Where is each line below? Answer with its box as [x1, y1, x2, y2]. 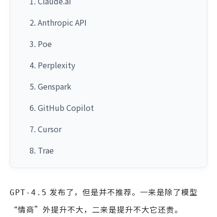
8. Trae [30, 144, 54, 156]
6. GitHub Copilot [30, 102, 94, 113]
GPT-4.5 [10, 188, 47, 197]
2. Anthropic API [30, 16, 87, 28]
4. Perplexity [30, 59, 75, 71]
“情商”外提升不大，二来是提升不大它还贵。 [10, 203, 183, 215]
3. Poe [30, 38, 52, 49]
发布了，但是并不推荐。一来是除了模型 [47, 186, 198, 198]
